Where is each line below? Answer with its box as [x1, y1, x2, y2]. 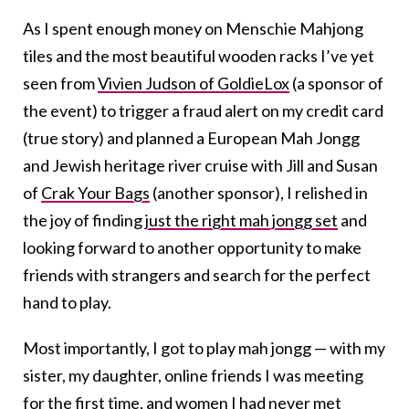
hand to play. [23, 292, 111, 313]
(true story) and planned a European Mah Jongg [23, 128, 360, 149]
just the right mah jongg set [145, 210, 338, 231]
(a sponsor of [289, 73, 383, 94]
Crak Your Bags [41, 183, 150, 204]
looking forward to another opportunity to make [23, 237, 362, 258]
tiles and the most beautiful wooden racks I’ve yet [23, 46, 374, 67]
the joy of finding [23, 210, 145, 231]
